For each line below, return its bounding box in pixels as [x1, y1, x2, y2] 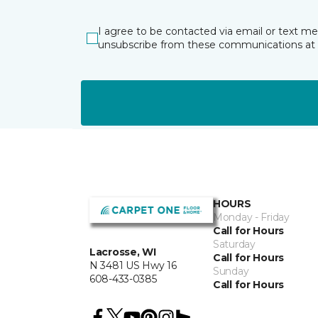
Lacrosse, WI [89, 245, 156, 258]
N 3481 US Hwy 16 [89, 258, 177, 272]
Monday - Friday [213, 211, 290, 224]
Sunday [213, 265, 249, 278]
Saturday [213, 238, 256, 251]
